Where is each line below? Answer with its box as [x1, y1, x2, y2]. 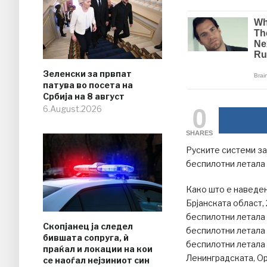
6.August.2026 [43, 104, 102, 114]
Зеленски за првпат [43, 69, 132, 79]
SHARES [186, 129, 213, 137]
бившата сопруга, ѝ [43, 232, 129, 243]
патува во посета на [43, 80, 133, 91]
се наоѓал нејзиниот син [43, 255, 150, 266]
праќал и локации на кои [43, 244, 153, 254]
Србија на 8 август [43, 91, 125, 102]
